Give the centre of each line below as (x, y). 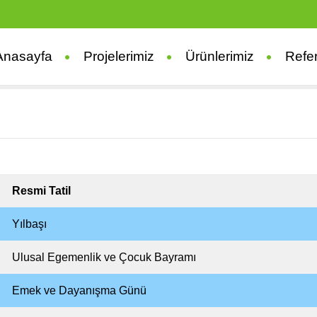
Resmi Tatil (41, 191)
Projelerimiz (119, 56)
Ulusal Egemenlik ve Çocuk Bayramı (104, 257)
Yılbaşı (29, 224)
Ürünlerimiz (220, 56)
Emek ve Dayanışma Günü (79, 290)
